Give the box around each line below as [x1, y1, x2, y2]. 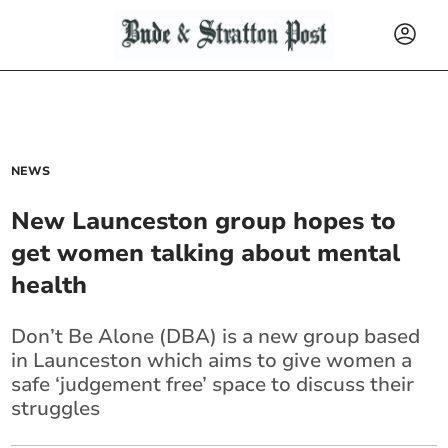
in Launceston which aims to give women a [11, 347, 413, 374]
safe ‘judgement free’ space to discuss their [11, 371, 415, 398]
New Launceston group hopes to [11, 205, 397, 237]
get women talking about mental [11, 237, 401, 269]
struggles [11, 395, 101, 422]
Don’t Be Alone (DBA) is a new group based [11, 323, 421, 350]
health [11, 269, 88, 301]
